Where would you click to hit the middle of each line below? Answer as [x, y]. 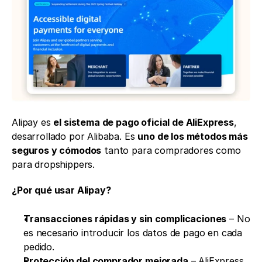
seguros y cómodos [57, 150]
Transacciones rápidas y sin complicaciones [125, 218]
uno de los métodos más [193, 136]
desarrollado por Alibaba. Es [75, 136]
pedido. [39, 247]
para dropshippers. [54, 164]
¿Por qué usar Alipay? [61, 190]
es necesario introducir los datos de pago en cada [133, 232]
